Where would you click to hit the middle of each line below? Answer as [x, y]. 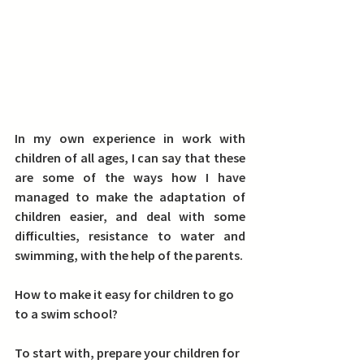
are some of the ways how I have [130, 177]
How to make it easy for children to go [126, 294]
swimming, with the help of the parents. [129, 255]
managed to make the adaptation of [130, 197]
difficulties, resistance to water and [130, 236]
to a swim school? [66, 314]
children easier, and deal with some [130, 216]
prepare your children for [169, 353]
